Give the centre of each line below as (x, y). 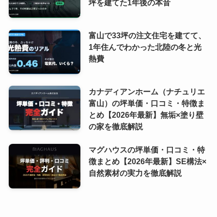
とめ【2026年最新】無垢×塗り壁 (146, 115)
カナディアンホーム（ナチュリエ (147, 91)
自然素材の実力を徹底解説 (135, 173)
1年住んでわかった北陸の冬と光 (145, 47)
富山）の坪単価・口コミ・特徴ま (147, 103)
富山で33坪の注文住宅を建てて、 (147, 36)
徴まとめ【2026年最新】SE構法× (147, 162)
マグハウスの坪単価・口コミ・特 (147, 150)
